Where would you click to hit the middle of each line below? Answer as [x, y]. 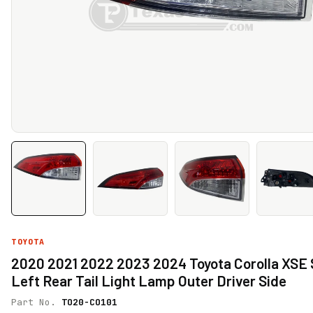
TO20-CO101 [89, 303]
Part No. [36, 303]
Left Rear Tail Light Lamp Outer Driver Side [149, 281]
